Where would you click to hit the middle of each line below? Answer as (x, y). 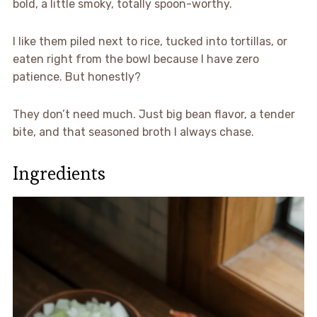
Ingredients (59, 173)
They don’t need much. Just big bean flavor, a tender (154, 114)
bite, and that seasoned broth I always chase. (133, 132)
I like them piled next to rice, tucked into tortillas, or (150, 41)
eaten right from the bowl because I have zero (136, 59)
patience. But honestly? (76, 76)
